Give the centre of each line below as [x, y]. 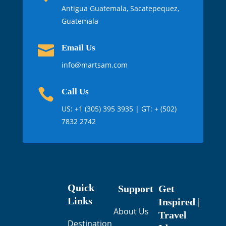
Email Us [78, 48]
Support [136, 189]
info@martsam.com [94, 65]
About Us [131, 211]
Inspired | [179, 202]
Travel [173, 215]
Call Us [75, 92]
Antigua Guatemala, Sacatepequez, [120, 8]
